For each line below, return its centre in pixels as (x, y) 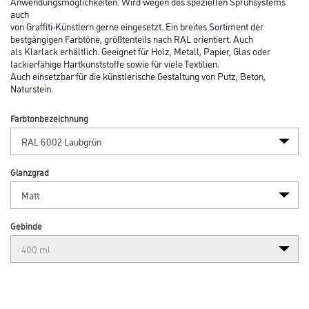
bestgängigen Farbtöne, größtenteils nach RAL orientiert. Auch (132, 38)
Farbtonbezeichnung (49, 118)
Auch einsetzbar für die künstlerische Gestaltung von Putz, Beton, (138, 75)
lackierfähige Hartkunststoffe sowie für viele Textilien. (115, 63)
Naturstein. (32, 88)
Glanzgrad (30, 171)
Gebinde (26, 225)
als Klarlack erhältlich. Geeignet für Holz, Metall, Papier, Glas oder (140, 50)
